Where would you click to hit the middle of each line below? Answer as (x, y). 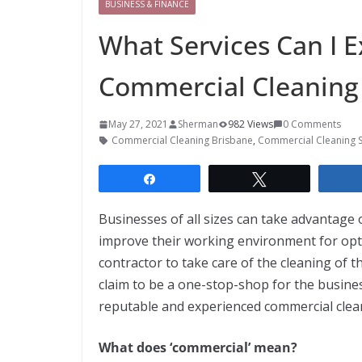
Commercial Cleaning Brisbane (182, 140)
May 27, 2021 (138, 124)
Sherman (198, 124)
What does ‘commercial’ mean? (198, 347)
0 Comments (312, 124)
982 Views (250, 124)
